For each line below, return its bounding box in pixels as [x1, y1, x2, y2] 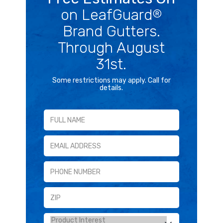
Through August [58, 39, 165, 57]
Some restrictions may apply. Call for [52, 76, 171, 85]
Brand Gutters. [62, 22, 160, 41]
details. [100, 84, 123, 93]
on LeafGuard [61, 6, 153, 24]
